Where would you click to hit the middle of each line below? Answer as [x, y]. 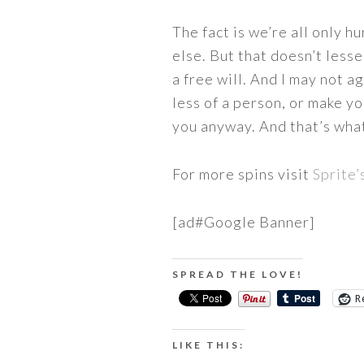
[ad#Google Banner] [244, 222]
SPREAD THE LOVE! [238, 274]
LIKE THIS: [208, 345]
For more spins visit [243, 174]
